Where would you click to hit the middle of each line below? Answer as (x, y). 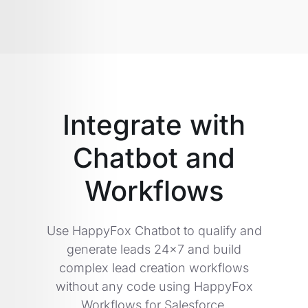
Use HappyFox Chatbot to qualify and (154, 230)
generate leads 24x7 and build (154, 249)
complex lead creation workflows (154, 267)
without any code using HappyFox (154, 286)
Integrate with (154, 124)
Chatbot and (154, 157)
